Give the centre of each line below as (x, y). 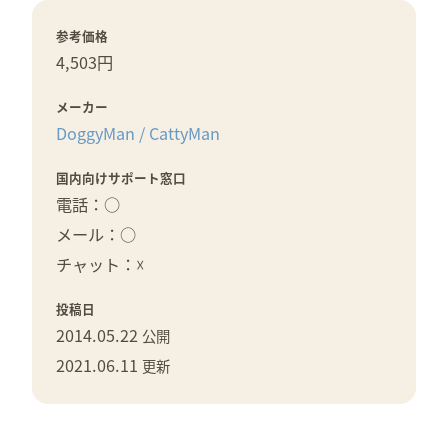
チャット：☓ (100, 264)
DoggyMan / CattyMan (138, 133)
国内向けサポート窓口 (121, 178)
